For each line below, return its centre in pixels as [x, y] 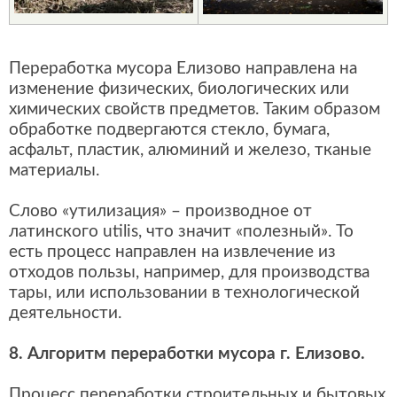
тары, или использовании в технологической [184, 293]
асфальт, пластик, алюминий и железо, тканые [190, 150]
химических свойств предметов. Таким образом [195, 109]
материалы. [54, 171]
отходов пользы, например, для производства [189, 272]
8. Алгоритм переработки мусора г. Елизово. [187, 354]
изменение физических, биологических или [179, 89]
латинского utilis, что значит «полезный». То [181, 232]
